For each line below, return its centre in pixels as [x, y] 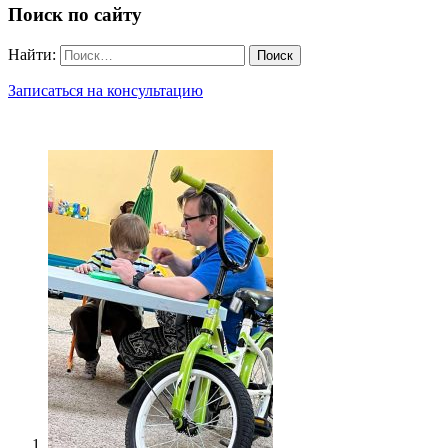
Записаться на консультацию [105, 90]
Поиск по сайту [75, 15]
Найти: [32, 54]
